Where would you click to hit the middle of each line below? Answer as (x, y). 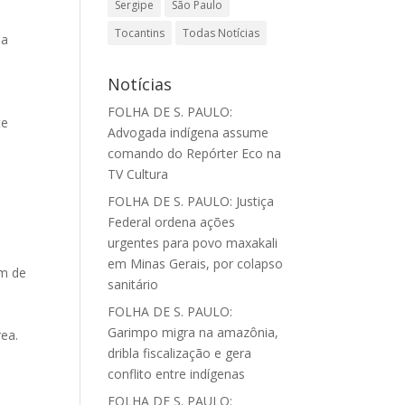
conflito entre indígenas (177, 374)
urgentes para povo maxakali (193, 243)
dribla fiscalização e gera (180, 353)
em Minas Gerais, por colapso (196, 264)
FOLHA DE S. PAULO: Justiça (191, 201)
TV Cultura (138, 174)
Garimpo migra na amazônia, (193, 332)
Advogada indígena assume (188, 132)
